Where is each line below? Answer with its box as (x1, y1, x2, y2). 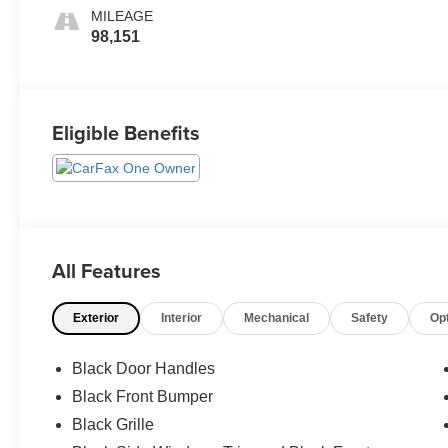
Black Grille (72, 416, 155, 434)
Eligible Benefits (52, 118, 201, 148)
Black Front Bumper (72, 388, 214, 406)
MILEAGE (91, 8, 154, 25)
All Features (52, 256, 161, 286)
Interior (161, 311, 203, 326)
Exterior (73, 311, 120, 326)
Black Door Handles (72, 360, 216, 378)
